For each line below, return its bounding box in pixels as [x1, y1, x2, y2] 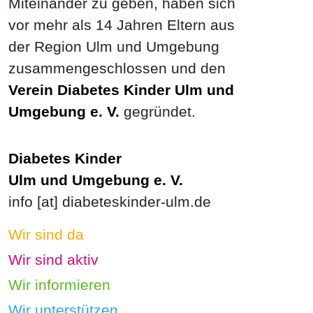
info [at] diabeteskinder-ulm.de [8, 194, 211, 210]
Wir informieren [8, 277, 110, 293]
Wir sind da [8, 226, 84, 242]
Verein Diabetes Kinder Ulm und [8, 82, 234, 98]
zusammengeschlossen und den [8, 60, 226, 76]
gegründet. [119, 103, 196, 119]
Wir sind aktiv [8, 252, 99, 268]
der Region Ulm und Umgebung [8, 38, 219, 54]
